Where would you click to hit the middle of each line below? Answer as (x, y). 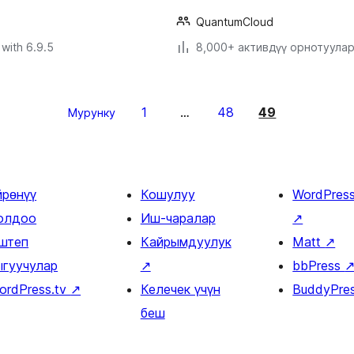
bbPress (319, 266)
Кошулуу (168, 195)
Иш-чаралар (178, 218)
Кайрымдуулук (186, 242)
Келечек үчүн (180, 290)
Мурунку (91, 113)
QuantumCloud (235, 22)
